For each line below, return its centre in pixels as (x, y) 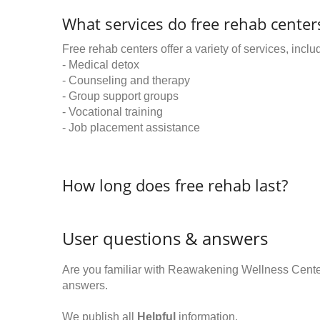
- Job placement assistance (131, 127)
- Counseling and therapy (126, 80)
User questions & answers (165, 238)
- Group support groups (120, 96)
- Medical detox (101, 65)
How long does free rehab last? (175, 185)
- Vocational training (112, 112)
